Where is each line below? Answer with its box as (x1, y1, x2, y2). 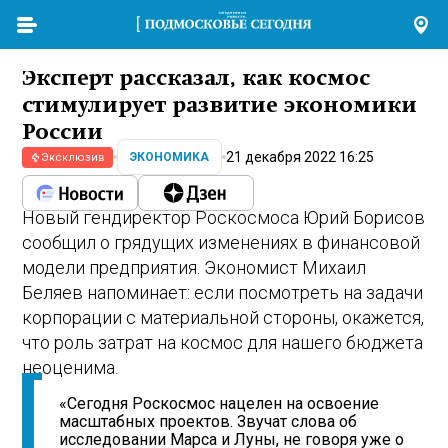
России (22, 120, 104, 145)
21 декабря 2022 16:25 (226, 148, 375, 165)
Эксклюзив (41, 150, 106, 164)
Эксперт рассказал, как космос (22, 66, 371, 91)
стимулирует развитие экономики (22, 93, 418, 118)
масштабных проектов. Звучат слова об (59, 412, 358, 432)
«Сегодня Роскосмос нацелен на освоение (59, 394, 380, 414)
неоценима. (22, 357, 119, 379)
